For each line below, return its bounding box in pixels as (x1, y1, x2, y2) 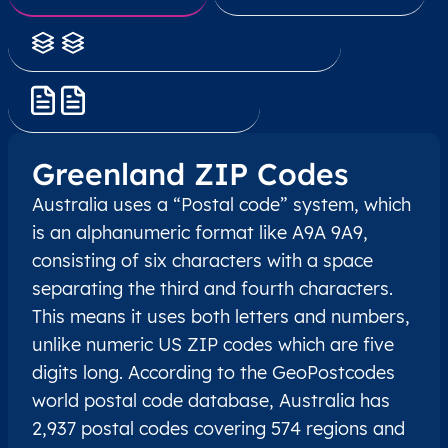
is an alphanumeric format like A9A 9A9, (32, 221, 368, 245)
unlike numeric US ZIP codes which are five (32, 333, 394, 357)
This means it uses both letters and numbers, (32, 305, 410, 329)
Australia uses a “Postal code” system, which (32, 193, 411, 217)
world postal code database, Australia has (32, 389, 390, 413)
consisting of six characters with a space (32, 249, 373, 273)
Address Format (91, 98, 237, 122)
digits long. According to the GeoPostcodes (32, 361, 395, 385)
